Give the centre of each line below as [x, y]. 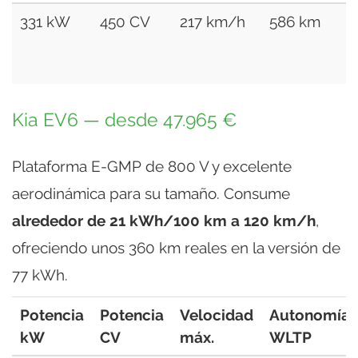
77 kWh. [40, 274]
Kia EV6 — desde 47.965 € [124, 119]
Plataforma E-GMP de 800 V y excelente [152, 166]
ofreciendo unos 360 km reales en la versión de [176, 247]
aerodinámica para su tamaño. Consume [151, 193]
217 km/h [213, 21]
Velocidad [217, 314]
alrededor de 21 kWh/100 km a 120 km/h [164, 220]
